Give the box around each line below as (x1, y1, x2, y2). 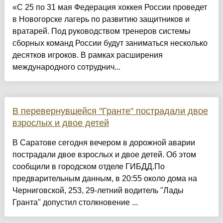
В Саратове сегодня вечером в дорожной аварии (12, 138, 195, 147)
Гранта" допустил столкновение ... (12, 198, 138, 207)
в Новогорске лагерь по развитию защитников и (12, 15, 190, 24)
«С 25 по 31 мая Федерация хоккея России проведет (12, 3, 207, 12)
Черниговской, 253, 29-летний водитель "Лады (12, 186, 184, 195)
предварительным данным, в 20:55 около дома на (12, 174, 197, 183)
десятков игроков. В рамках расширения (12, 51, 163, 60)
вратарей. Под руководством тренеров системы (12, 27, 191, 36)
